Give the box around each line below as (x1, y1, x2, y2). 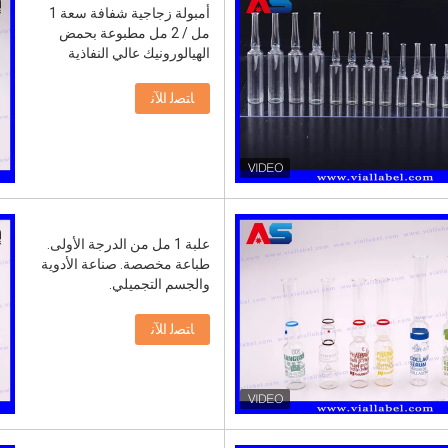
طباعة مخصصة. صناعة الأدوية (41, 256, 210, 272)
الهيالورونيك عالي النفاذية (68, 45, 210, 61)
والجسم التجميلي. (109, 276, 210, 292)
